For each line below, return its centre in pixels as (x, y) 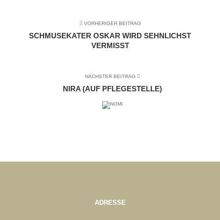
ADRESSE (110, 203)
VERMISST (110, 45)
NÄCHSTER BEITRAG (111, 76)
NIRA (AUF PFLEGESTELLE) (112, 89)
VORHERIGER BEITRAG (111, 23)
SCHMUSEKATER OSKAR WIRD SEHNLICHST (110, 36)
